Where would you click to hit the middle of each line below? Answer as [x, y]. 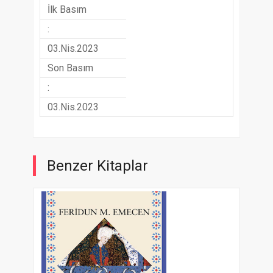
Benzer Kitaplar [97, 165]
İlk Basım [67, 9]
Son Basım [70, 68]
